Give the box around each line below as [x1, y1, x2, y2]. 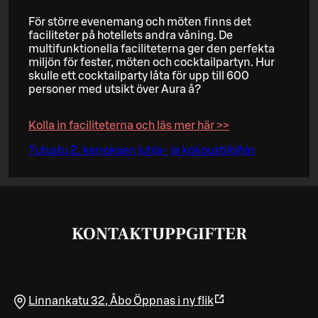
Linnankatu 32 [28, 295, 105, 307]
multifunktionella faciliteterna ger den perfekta [28, 43, 275, 55]
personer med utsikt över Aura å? [28, 83, 201, 95]
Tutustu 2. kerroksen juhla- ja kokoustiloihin [28, 144, 255, 156]
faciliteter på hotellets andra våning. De [28, 29, 233, 41]
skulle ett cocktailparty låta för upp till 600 [28, 70, 249, 82]
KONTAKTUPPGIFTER [71, 222, 247, 245]
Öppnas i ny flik [133, 295, 214, 307]
